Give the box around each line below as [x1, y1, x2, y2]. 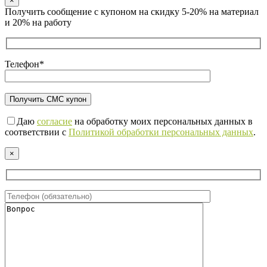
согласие [37, 116, 72, 126]
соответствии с [5, 126, 69, 137]
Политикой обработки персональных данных [69, 126, 253, 137]
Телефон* [5, 58, 44, 69]
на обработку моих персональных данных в [72, 116, 253, 126]
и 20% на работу [5, 17, 72, 28]
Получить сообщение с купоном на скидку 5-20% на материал [5, 7, 259, 17]
